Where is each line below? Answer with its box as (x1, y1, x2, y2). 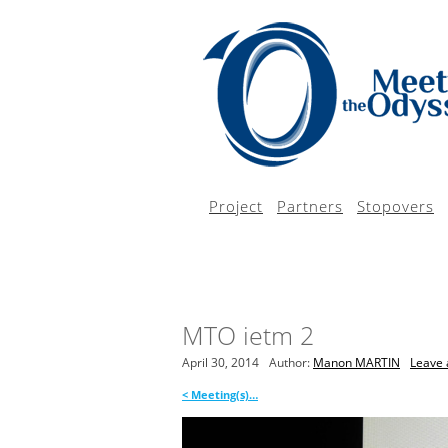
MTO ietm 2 (182, 318, 314, 352)
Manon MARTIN (313, 354, 400, 371)
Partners (277, 196, 343, 216)
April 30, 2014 (182, 354, 259, 371)
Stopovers (357, 196, 434, 216)
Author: (269, 354, 313, 371)
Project (209, 196, 263, 216)
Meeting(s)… (188, 387, 258, 402)
